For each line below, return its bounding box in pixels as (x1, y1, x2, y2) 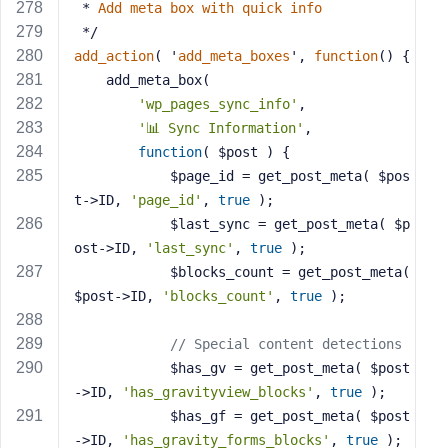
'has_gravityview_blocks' (122, 384, 314, 400)
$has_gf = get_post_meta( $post (74, 408, 170, 424)
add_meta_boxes (178, 48, 290, 64)
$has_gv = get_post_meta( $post (74, 360, 170, 376)
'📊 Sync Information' (138, 120, 304, 136)
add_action (74, 48, 154, 64)
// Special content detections (170, 336, 402, 352)
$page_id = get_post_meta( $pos (74, 168, 170, 184)
